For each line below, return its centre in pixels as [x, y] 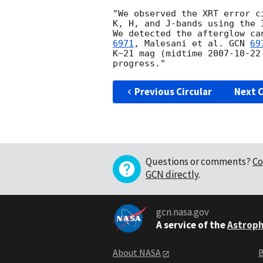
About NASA [137, 253]
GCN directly [172, 175]
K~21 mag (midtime [160, 54]
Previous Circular [173, 92]
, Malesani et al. [181, 44]
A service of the [190, 225]
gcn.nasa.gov [182, 212]
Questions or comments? [198, 162]
